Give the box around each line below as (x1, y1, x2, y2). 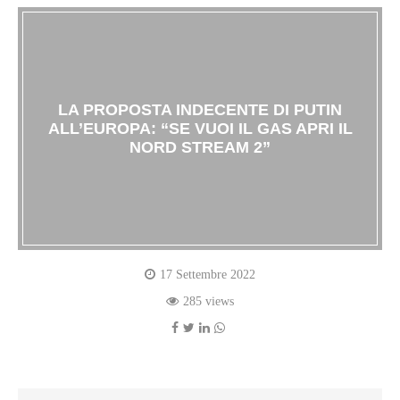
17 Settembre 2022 (160, 268, 255, 282)
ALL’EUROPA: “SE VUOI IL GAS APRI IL (47, 119, 353, 137)
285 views (183, 295, 234, 309)
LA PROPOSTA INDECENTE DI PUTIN (58, 100, 342, 119)
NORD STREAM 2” (129, 137, 271, 156)
